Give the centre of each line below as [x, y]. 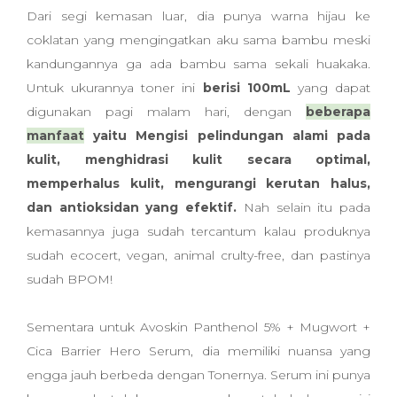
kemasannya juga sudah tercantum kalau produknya [198, 231]
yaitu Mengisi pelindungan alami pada [227, 136]
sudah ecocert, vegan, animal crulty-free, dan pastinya [198, 255]
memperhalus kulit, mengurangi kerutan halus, [198, 183]
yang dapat [331, 88]
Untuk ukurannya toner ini [115, 88]
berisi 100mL [246, 88]
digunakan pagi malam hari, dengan [159, 112]
